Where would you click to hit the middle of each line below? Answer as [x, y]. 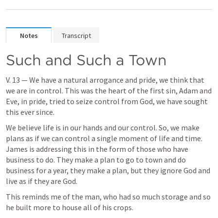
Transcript [76, 36]
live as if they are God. [42, 181]
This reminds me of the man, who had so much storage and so [108, 197]
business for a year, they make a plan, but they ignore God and [108, 170]
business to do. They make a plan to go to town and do [96, 160]
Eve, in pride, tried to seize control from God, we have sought [107, 101]
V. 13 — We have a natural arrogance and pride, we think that [105, 80]
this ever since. [30, 112]
